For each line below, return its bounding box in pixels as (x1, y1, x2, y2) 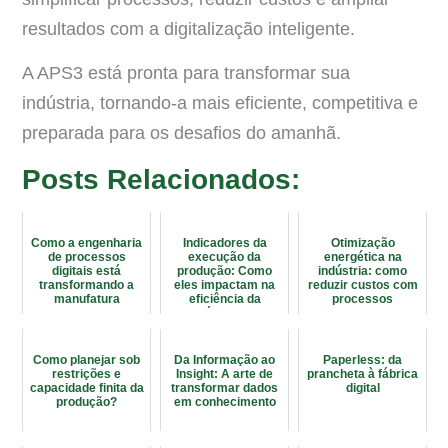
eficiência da (188, 291, 261, 306)
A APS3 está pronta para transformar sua (22, 63, 350, 84)
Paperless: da (323, 352, 402, 367)
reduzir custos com (307, 277, 418, 292)
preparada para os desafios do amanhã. (22, 123, 341, 144)
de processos (47, 249, 126, 264)
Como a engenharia (31, 235, 142, 250)
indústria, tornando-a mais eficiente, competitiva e (22, 93, 418, 114)
